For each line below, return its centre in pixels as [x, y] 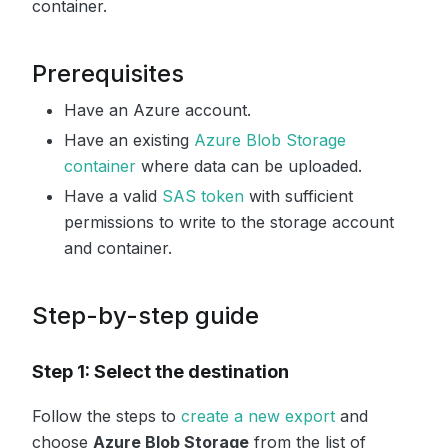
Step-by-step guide [145, 315]
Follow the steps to [106, 415]
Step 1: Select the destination [160, 371]
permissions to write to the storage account [229, 221]
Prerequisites [108, 73]
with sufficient [298, 195]
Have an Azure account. [157, 109]
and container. [118, 247]
